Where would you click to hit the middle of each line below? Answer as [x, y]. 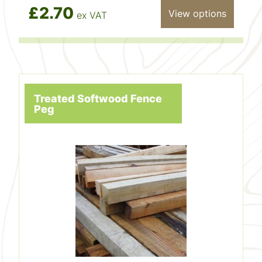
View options [197, 13]
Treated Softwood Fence [98, 98]
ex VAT [92, 15]
